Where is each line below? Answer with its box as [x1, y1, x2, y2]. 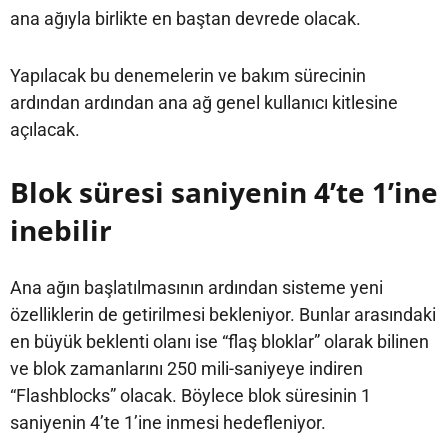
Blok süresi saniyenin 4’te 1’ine [10, 172, 438, 211]
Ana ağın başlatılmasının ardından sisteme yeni [10, 276, 383, 298]
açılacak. [10, 118, 80, 140]
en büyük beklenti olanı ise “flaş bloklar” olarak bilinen [10, 330, 429, 352]
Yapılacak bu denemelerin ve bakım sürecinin [10, 64, 366, 86]
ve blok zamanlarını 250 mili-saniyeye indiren [10, 357, 363, 379]
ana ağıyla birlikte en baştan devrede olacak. [10, 7, 361, 29]
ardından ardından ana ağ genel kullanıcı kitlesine [10, 91, 398, 113]
